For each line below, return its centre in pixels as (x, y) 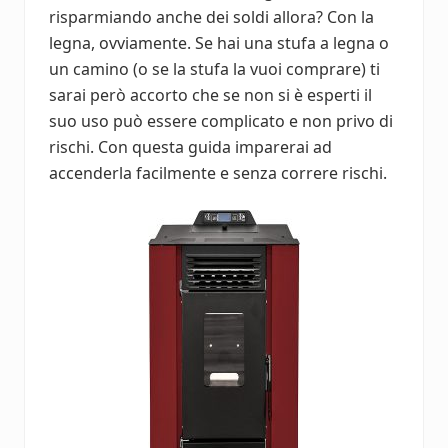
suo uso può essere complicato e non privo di (221, 120)
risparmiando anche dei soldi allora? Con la (211, 16)
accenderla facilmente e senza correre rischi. (218, 172)
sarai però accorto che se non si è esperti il (210, 94)
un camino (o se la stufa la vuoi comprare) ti (214, 68)
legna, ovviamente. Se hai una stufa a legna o (219, 42)
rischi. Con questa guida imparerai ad (190, 146)
